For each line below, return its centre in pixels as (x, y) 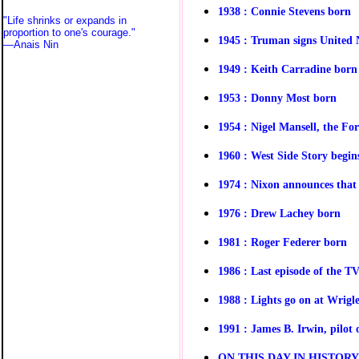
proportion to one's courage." (74, 32)
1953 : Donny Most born (277, 97)
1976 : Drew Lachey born (279, 213)
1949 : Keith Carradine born (288, 69)
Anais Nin (36, 44)
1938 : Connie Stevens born (284, 11)
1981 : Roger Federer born (282, 242)
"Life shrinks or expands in (65, 20)
